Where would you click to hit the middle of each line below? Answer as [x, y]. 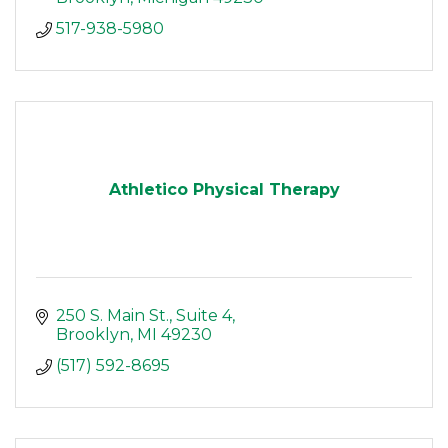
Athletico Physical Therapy [224, 190]
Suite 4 [204, 316]
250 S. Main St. [112, 316]
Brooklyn [93, 335]
